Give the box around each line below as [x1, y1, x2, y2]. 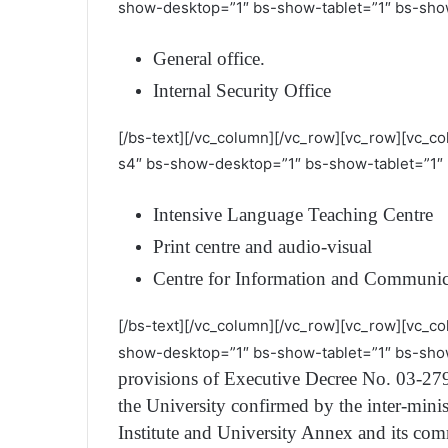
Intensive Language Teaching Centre [153, 203, 433, 225]
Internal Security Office [153, 79, 331, 101]
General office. [153, 47, 265, 69]
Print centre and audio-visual [153, 235, 372, 257]
